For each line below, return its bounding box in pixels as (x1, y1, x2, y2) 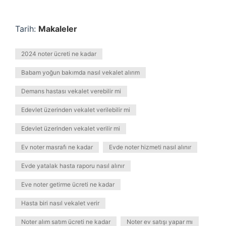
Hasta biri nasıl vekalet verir (21, 199, 99, 207)
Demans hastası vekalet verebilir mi (21, 87, 121, 95)
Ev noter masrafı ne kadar (21, 143, 93, 151)
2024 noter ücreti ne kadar (21, 50, 96, 58)
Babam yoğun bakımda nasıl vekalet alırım (21, 69, 140, 76)
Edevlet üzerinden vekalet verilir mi (21, 125, 120, 132)
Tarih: (15, 24, 38, 34)
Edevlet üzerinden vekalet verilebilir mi (21, 106, 130, 114)
